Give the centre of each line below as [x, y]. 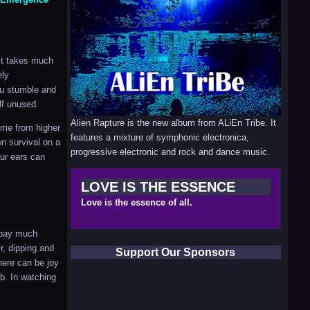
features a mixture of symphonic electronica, [159, 137]
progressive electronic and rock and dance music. [170, 152]
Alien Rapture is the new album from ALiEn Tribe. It [173, 122]
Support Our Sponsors [176, 252]
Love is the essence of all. [136, 202]
